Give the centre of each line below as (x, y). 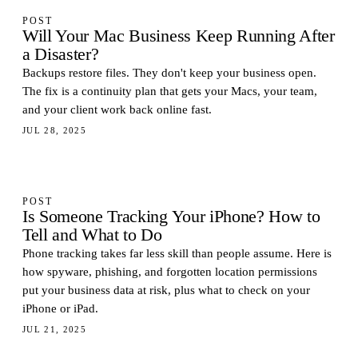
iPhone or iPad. (60, 308)
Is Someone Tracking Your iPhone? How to (171, 217)
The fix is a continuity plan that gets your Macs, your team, (170, 91)
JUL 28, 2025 (55, 130)
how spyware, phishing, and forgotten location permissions (170, 272)
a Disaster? (61, 54)
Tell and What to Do (92, 235)
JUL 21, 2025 (55, 329)
